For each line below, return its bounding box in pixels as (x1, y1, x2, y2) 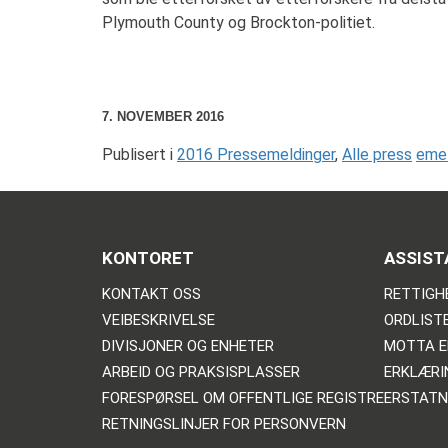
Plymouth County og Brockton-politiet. (102, 13, 375, 32)
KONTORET (102, 248, 194, 269)
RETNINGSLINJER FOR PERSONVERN (102, 415, 346, 434)
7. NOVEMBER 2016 (102, 109, 224, 124)
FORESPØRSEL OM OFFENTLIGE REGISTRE (102, 389, 384, 408)
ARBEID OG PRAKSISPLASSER (102, 363, 300, 382)
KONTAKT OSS (102, 285, 201, 304)
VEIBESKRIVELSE (102, 311, 215, 330)
